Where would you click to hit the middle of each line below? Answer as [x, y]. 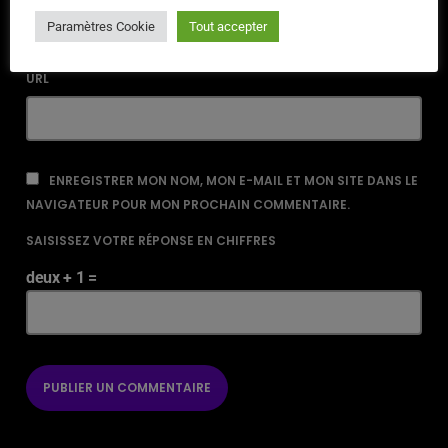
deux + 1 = [61, 277]
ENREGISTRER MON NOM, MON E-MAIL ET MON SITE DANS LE [233, 180]
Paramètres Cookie [101, 26]
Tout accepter [228, 26]
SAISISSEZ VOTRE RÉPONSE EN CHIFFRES [151, 240]
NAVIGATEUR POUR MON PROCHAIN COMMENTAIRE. [188, 204]
